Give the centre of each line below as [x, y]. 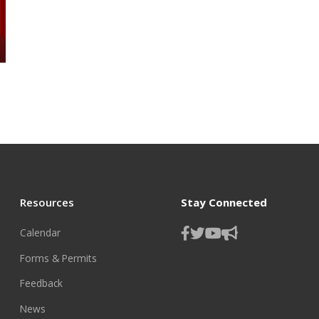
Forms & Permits [59, 258]
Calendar [41, 233]
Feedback [42, 283]
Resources [47, 202]
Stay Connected [224, 202]
